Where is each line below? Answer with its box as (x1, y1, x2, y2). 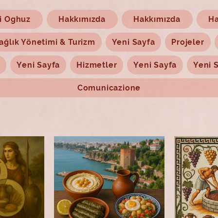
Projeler (171, 37, 204, 47)
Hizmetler (76, 60, 117, 70)
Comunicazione (77, 83, 141, 92)
